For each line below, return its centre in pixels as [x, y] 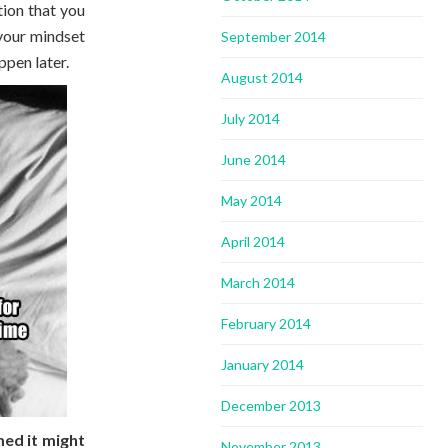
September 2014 [274, 36]
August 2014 [262, 77]
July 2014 [251, 118]
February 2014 [266, 323]
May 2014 [252, 200]
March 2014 [258, 282]
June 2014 [254, 159]
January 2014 [263, 364]
